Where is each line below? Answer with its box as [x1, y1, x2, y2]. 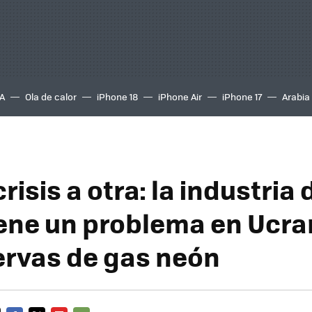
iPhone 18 [97, 90, 138, 103]
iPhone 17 [222, 90, 262, 103]
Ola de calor [25, 90, 77, 103]
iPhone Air [158, 90, 202, 103]
